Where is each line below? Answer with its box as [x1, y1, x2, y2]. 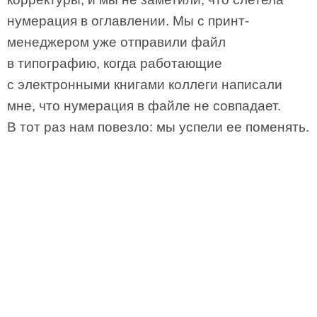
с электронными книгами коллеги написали [7, 77, 282, 92]
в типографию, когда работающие [7, 56, 222, 71]
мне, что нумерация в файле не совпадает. [7, 98, 281, 113]
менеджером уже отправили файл [7, 35, 226, 50]
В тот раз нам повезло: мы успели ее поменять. [7, 120, 309, 134]
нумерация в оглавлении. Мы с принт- [7, 13, 249, 28]
